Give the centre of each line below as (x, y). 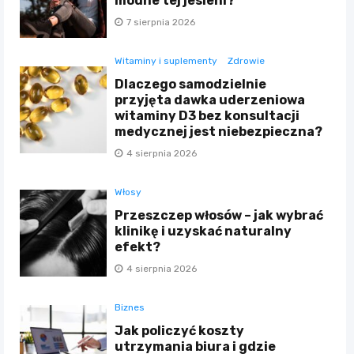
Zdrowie (247, 60)
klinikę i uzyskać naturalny (203, 231)
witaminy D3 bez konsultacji (207, 115)
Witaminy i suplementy (166, 60)
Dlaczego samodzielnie (191, 84)
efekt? (138, 247)
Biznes (130, 307)
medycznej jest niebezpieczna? (219, 131)
